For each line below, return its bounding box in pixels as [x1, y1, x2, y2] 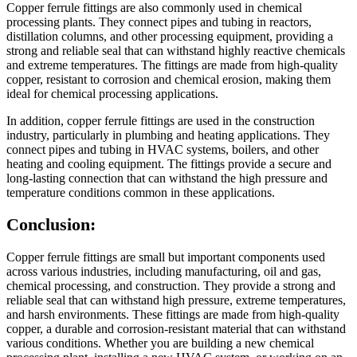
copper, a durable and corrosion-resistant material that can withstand [6, 321, 346, 335]
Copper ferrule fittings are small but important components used [6, 249, 325, 264]
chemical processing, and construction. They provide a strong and [6, 278, 335, 292]
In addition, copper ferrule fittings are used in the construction [6, 114, 315, 127]
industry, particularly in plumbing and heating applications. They [6, 128, 330, 142]
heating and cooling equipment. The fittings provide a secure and [6, 157, 331, 171]
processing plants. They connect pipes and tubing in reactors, [6, 15, 312, 29]
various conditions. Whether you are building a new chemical [6, 335, 314, 350]
